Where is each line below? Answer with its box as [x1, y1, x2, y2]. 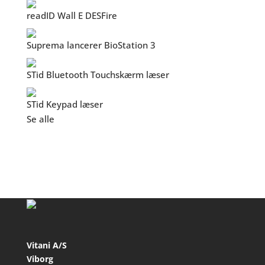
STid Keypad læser [26, 98, 103, 111]
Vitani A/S [26, 239, 67, 251]
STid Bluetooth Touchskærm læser [26, 69, 169, 81]
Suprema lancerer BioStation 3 [26, 39, 156, 51]
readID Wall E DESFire [26, 9, 117, 22]
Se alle [26, 113, 54, 125]
